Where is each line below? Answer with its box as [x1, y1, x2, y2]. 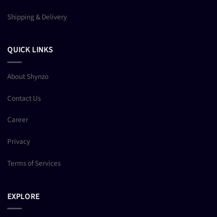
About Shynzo [7, 71, 48, 82]
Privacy [7, 136, 30, 147]
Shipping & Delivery [7, 11, 67, 22]
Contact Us [7, 93, 41, 104]
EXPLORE [7, 191, 40, 202]
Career [7, 114, 28, 125]
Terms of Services [7, 157, 61, 169]
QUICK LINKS [7, 45, 53, 56]
